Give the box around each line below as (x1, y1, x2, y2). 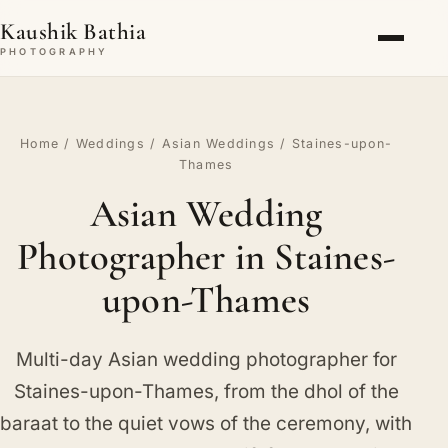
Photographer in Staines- (17, 233, 395, 280)
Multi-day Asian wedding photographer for (15, 347, 397, 371)
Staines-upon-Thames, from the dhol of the (13, 379, 399, 403)
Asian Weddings (161, 136, 276, 151)
